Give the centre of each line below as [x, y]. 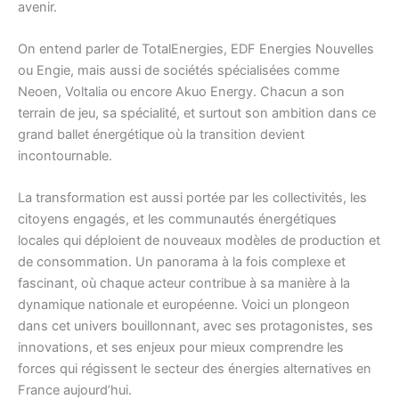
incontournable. [65, 155]
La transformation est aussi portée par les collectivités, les [192, 198]
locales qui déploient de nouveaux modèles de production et [199, 241]
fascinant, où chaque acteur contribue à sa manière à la [184, 284]
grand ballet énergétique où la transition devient [161, 134]
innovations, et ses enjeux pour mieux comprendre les [181, 348]
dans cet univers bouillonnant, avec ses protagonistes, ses [195, 326]
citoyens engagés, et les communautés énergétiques [177, 220]
